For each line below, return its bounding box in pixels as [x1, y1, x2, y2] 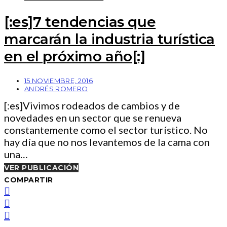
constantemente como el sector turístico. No [4, 123, 208, 136]
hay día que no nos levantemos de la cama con [4, 135, 210, 148]
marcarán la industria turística [4, 30, 215, 48]
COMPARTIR [4, 175, 54, 184]
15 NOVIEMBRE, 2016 [24, 76, 93, 85]
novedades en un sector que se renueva [4, 111, 181, 124]
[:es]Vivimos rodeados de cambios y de [4, 99, 180, 111]
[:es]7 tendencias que [4, 13, 156, 30]
